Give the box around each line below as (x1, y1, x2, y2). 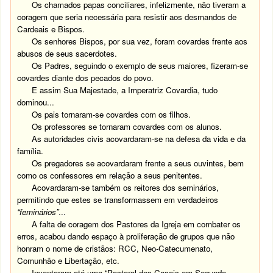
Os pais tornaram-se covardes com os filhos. (32, 108, 191, 120)
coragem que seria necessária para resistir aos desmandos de (17, 11, 237, 23)
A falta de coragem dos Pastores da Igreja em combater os (32, 218, 241, 230)
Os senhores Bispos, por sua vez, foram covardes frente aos (32, 35, 248, 47)
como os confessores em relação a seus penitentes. (17, 169, 203, 181)
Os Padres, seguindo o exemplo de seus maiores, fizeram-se (32, 60, 249, 71)
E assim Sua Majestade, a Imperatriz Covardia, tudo (32, 84, 218, 96)
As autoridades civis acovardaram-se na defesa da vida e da (32, 133, 246, 144)
